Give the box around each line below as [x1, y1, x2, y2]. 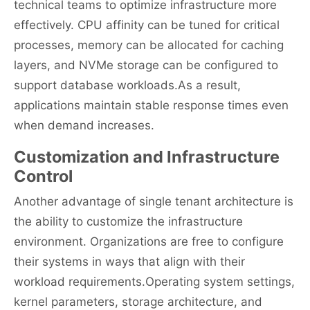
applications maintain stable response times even [14, 98, 289, 113]
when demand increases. [14, 118, 154, 133]
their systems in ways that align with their [14, 255, 245, 269]
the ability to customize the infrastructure [14, 215, 243, 229]
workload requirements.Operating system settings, [14, 275, 295, 289]
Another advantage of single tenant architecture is [14, 194, 293, 209]
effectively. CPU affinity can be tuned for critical [14, 18, 280, 33]
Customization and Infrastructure [14, 147, 280, 167]
